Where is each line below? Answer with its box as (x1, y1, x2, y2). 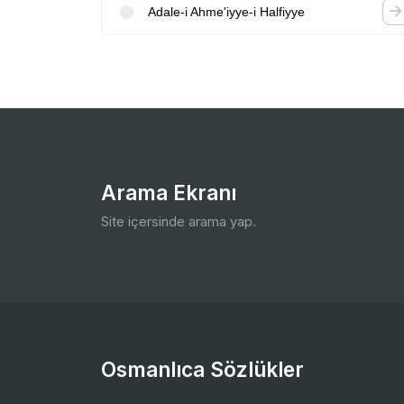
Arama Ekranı (101, 180, 236, 205)
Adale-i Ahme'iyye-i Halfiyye (148, 4, 305, 19)
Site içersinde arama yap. (101, 213, 256, 230)
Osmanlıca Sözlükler (101, 357, 304, 381)
